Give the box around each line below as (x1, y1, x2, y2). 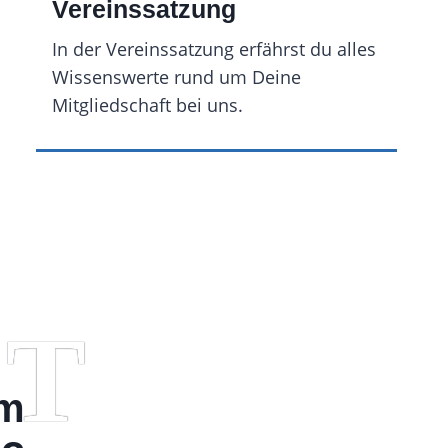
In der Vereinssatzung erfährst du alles (52, 37, 377, 61)
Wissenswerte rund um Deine (52, 65, 302, 89)
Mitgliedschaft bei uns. (52, 93, 244, 117)
